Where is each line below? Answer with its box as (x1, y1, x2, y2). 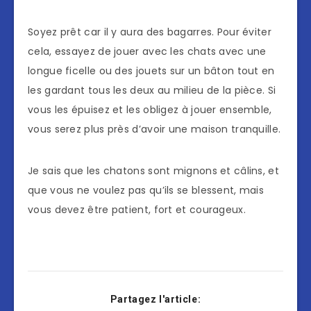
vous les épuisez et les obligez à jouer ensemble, (28, 103, 272, 117)
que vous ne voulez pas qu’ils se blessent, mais (28, 183, 264, 198)
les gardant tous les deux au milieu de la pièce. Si (28, 83, 276, 98)
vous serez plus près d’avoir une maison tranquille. (28, 122, 281, 137)
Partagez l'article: (110, 294, 201, 305)
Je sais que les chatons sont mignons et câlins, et (28, 164, 279, 178)
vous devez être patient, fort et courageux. (28, 203, 246, 217)
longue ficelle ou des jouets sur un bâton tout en (28, 64, 275, 78)
